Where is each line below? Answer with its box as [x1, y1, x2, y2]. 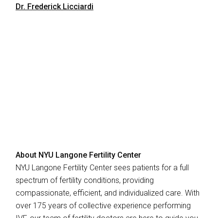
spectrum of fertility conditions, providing [16, 175, 154, 185]
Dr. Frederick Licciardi [16, 1, 93, 11]
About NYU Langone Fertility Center [16, 150, 141, 160]
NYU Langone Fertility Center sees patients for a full [16, 163, 189, 172]
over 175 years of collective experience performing [16, 200, 191, 210]
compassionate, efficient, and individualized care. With [16, 188, 200, 198]
